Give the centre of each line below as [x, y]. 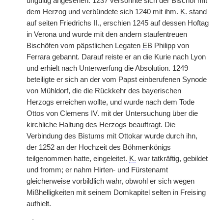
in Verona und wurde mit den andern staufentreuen [107, 34]
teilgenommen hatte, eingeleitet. [78, 159]
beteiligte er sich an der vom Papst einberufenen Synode [117, 80]
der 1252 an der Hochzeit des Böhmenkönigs [99, 147]
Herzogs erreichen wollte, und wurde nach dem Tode [110, 102]
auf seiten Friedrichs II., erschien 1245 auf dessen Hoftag [118, 23]
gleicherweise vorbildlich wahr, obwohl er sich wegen [110, 181]
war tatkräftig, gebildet [172, 159]
